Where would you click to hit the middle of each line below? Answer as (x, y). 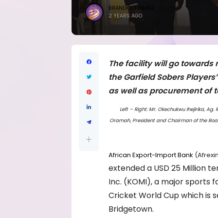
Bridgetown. (131, 209)
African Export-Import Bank (151, 155)
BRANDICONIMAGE (132, 8)
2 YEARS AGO (125, 16)
